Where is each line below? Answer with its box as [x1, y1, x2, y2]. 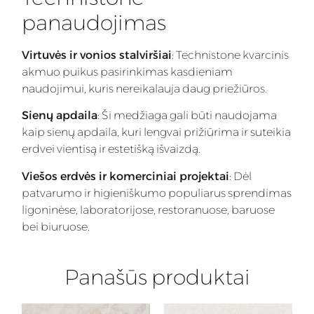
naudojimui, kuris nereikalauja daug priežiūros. [22, 82, 267, 96]
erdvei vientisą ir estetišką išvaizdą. [22, 142, 200, 156]
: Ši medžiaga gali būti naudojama [97, 109, 277, 123]
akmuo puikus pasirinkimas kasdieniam [22, 65, 233, 79]
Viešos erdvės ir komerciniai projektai [22, 169, 229, 183]
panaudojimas [22, 10, 166, 36]
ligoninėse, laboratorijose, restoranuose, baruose [22, 203, 275, 217]
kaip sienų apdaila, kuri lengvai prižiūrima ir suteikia [22, 125, 291, 139]
